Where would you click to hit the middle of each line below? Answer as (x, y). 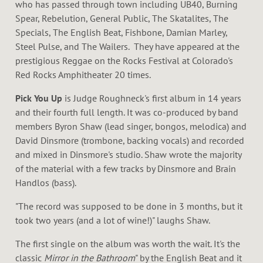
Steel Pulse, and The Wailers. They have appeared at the (127, 46)
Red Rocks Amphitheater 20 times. (84, 74)
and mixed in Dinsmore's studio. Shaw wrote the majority (128, 154)
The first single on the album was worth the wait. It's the (128, 243)
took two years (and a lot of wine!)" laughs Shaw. (114, 220)
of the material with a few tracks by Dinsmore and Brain (126, 168)
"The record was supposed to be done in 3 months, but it (129, 206)
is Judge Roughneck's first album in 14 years (152, 98)
